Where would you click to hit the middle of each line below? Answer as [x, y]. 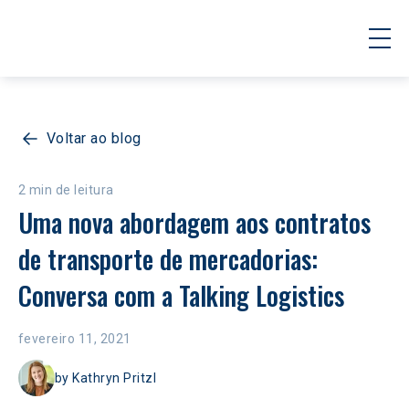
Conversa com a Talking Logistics [181, 295]
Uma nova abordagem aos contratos [198, 222]
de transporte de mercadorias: [171, 259]
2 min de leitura [66, 190]
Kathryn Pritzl [115, 378]
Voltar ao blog [94, 138]
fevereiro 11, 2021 [75, 339]
